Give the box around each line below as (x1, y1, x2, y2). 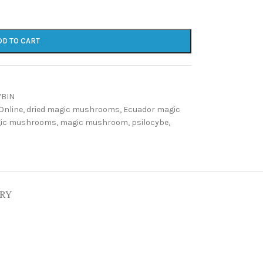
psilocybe (131, 117, 168, 127)
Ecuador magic (123, 104, 180, 114)
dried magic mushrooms (26, 104, 120, 114)
